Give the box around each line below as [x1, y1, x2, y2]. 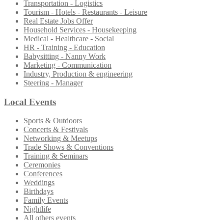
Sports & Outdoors [24, 116, 82, 125]
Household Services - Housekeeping [24, 26, 137, 34]
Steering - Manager [24, 79, 83, 87]
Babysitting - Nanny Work [24, 52, 106, 61]
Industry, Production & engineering [24, 70, 133, 79]
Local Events [4, 96, 56, 107]
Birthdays [24, 187, 54, 196]
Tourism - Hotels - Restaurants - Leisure [24, 8, 147, 17]
